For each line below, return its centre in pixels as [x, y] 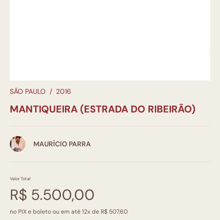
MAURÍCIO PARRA [62, 144]
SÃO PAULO [28, 91]
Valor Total [20, 179]
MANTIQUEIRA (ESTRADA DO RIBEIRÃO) [103, 109]
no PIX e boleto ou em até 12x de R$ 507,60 [69, 211]
